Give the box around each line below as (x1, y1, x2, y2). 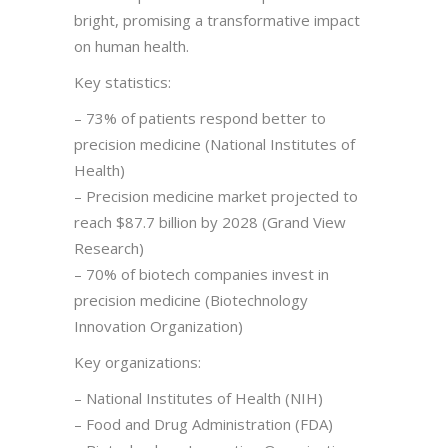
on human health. (74, 35, 189, 56)
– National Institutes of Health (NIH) (74, 387, 323, 408)
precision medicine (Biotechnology (74, 289, 308, 310)
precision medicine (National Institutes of (74, 133, 355, 154)
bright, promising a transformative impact (74, 9, 360, 30)
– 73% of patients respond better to (74, 107, 326, 128)
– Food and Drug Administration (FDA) (74, 413, 333, 434)
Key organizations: (74, 351, 201, 372)
